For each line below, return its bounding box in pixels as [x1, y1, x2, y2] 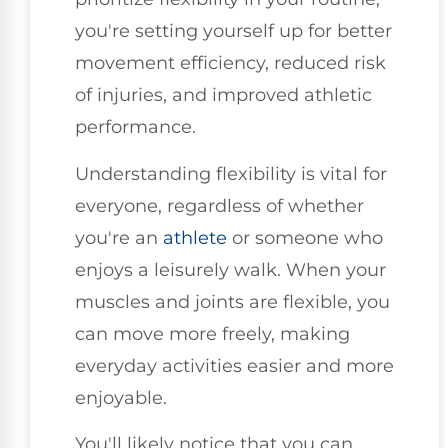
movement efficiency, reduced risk [75, 52, 386, 75]
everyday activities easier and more [75, 354, 394, 377]
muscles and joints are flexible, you [75, 290, 390, 313]
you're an [75, 226, 163, 249]
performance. [75, 116, 196, 139]
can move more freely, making [75, 322, 350, 345]
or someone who [227, 226, 383, 249]
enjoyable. [75, 386, 167, 409]
